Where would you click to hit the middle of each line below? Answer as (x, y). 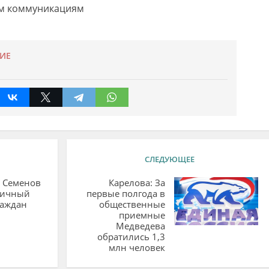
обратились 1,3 (131, 236)
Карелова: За (137, 182)
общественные (132, 204)
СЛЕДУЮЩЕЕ (169, 159)
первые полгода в (125, 193)
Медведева (140, 225)
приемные (142, 215)
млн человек (137, 247)
